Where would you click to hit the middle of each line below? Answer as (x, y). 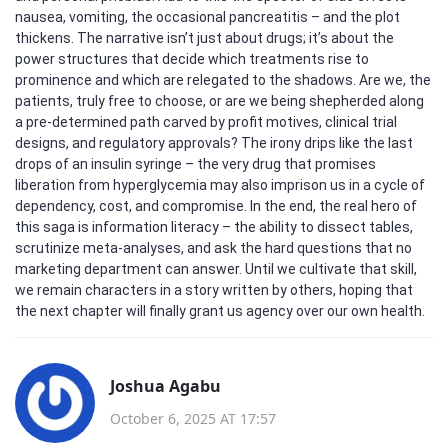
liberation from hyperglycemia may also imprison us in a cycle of (220, 185)
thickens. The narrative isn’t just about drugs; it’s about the (204, 38)
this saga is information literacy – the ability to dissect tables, (214, 227)
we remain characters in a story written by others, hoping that (214, 290)
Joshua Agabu (165, 385)
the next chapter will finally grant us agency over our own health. (220, 311)
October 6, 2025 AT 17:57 (193, 418)
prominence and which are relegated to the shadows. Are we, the (223, 80)
